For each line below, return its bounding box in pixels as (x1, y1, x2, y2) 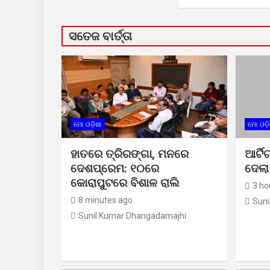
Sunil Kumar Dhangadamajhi (78, 211, 186, 221)
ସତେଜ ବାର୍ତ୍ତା (69, 29, 132, 43)
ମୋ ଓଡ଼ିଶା (74, 121, 102, 129)
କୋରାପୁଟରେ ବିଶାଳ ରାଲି (71, 176, 180, 190)
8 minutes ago (78, 195, 133, 206)
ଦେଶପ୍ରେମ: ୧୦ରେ (71, 162, 159, 176)
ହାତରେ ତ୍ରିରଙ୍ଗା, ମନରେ (71, 147, 189, 162)
